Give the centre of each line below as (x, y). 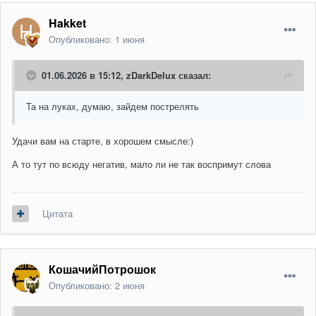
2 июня (130, 286)
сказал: (193, 75)
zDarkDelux (151, 75)
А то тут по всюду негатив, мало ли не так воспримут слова (143, 164)
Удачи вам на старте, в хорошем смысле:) (103, 141)
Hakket (67, 23)
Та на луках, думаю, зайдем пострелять (113, 107)
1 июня (130, 39)
